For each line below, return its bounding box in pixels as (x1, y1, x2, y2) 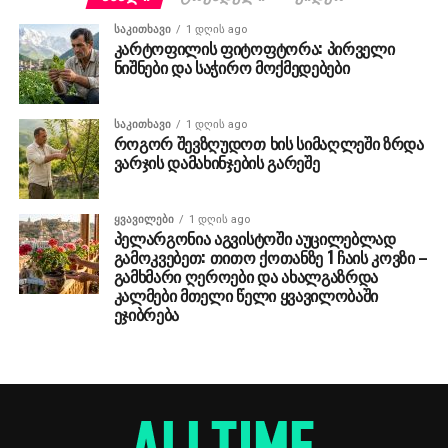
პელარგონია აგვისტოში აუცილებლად (113, 225, 396, 250)
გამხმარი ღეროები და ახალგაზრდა (113, 263, 379, 288)
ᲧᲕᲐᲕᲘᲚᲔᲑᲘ (113, 212, 174, 226)
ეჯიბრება (113, 301, 180, 326)
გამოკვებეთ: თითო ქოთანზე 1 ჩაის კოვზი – (113, 244, 429, 269)
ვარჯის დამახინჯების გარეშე (113, 149, 320, 174)
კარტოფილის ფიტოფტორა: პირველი (113, 35, 395, 60)
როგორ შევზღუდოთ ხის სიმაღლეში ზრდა (113, 130, 424, 155)
